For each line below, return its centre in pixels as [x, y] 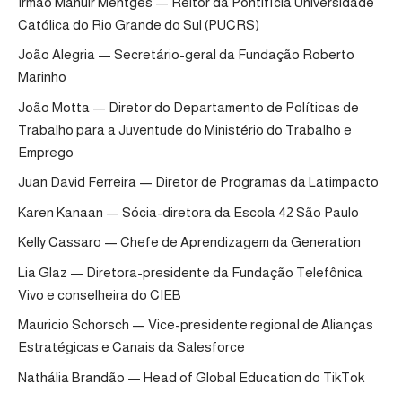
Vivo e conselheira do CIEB [100, 294]
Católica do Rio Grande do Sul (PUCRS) [139, 24]
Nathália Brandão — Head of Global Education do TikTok [191, 377]
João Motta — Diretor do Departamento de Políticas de [188, 107]
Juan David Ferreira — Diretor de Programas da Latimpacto [198, 182]
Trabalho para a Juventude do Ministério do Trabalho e [185, 129]
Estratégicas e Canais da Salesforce [131, 347]
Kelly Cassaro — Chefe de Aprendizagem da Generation [189, 242]
